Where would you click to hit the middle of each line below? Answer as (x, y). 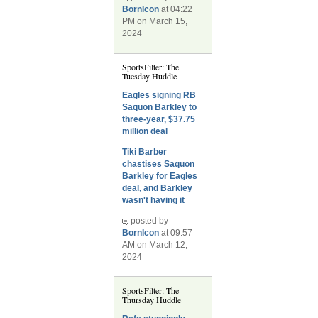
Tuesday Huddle (150, 76)
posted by (149, 221)
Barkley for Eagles (160, 176)
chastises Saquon (159, 164)
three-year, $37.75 (159, 119)
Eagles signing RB (159, 95)
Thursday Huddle (152, 299)
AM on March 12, (155, 245)
